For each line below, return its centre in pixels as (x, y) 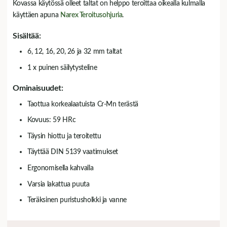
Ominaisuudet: (38, 88)
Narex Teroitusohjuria (91, 15)
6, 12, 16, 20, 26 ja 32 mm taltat (75, 52)
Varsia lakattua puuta (59, 184)
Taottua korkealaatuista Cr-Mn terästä (83, 104)
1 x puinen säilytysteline (62, 67)
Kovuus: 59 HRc (52, 120)
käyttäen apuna (36, 15)
